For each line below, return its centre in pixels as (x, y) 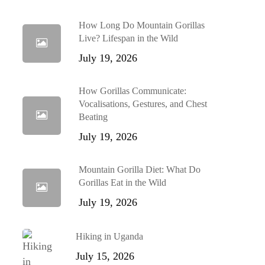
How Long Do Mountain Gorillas (141, 25)
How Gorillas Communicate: (132, 91)
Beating (93, 117)
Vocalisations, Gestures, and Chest (143, 104)
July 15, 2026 (105, 256)
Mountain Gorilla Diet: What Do (139, 169)
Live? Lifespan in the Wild (128, 38)
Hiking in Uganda (109, 236)
